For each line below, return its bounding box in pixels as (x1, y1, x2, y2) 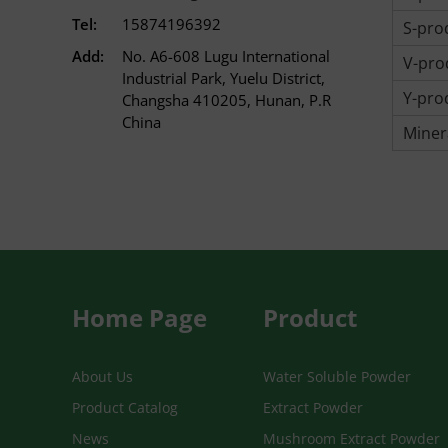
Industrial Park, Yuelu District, (122, 68, 325, 88)
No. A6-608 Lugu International (122, 46, 330, 66)
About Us (72, 367, 133, 386)
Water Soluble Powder (263, 367, 411, 386)
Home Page (72, 301, 207, 334)
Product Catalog (72, 398, 178, 417)
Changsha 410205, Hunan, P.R (122, 90, 331, 110)
